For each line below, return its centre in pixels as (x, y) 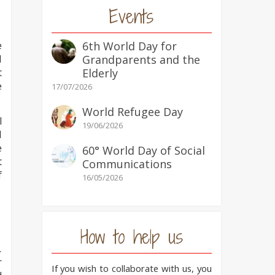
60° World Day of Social (143, 150)
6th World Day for (129, 46)
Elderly (100, 73)
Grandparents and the (141, 60)
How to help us (131, 237)
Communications (127, 164)
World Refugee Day (132, 112)
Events (132, 17)
